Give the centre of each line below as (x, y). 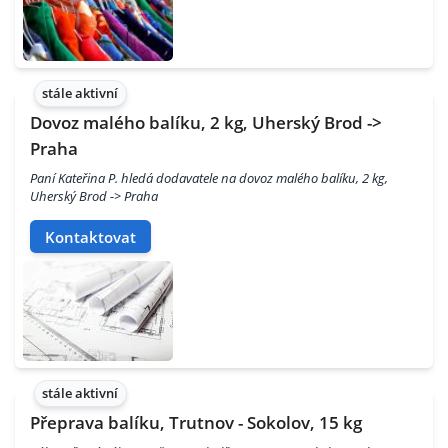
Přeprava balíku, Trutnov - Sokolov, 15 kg (196, 422)
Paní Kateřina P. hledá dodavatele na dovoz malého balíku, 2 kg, (209, 178)
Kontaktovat (90, 236)
